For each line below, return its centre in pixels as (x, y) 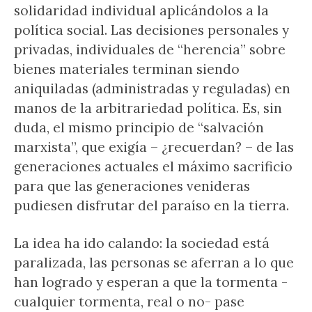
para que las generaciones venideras (132, 186)
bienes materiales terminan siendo (127, 69)
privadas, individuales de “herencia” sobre (150, 49)
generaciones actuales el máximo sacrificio (153, 166)
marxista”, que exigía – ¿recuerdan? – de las (154, 147)
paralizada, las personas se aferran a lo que (154, 263)
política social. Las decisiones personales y (151, 30)
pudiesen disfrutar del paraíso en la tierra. (151, 205)
